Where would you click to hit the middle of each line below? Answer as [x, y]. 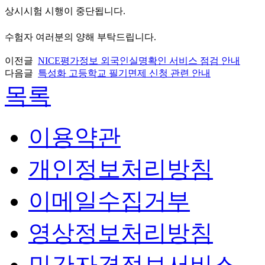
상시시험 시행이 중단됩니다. [66, 11]
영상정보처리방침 [121, 232]
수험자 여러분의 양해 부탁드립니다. [80, 37]
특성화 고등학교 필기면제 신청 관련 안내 [124, 73]
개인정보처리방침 [121, 169]
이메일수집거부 [109, 201]
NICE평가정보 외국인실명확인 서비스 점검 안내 [139, 60]
